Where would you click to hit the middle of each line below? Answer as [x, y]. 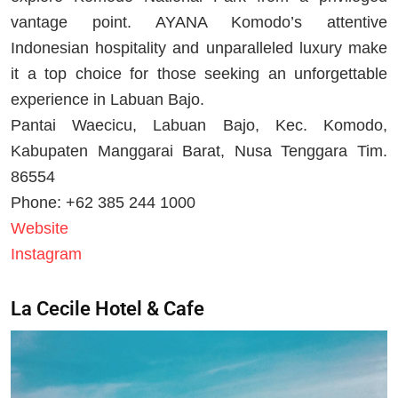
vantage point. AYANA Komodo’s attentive [199, 22]
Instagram [46, 254]
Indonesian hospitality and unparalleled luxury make [199, 48]
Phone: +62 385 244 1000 [103, 202]
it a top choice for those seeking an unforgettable [199, 73]
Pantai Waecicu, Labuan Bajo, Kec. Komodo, [199, 125]
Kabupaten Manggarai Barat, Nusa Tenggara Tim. [199, 151]
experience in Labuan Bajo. [107, 99]
